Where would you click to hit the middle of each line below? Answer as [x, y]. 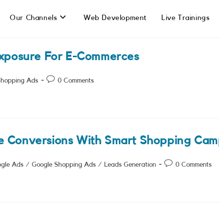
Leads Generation [130, 165]
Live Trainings [185, 18]
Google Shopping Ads [64, 165]
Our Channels [33, 18]
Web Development [115, 18]
